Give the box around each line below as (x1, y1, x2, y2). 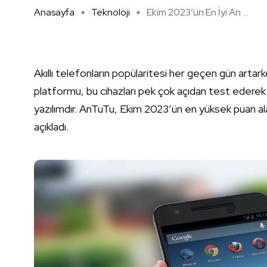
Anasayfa (34, 6, 74, 19)
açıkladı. (34, 120, 69, 134)
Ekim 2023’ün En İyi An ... (147, 6, 248, 19)
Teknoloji (91, 6, 130, 19)
